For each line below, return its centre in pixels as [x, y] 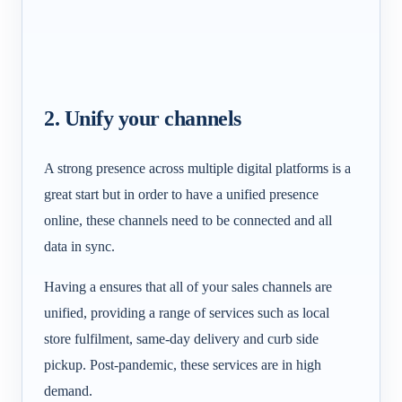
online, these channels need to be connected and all [188, 221]
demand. [68, 390]
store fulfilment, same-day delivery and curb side [181, 338]
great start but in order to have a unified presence [181, 195]
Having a [72, 286]
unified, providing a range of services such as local [187, 312]
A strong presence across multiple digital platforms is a [197, 169]
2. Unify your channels [143, 118]
